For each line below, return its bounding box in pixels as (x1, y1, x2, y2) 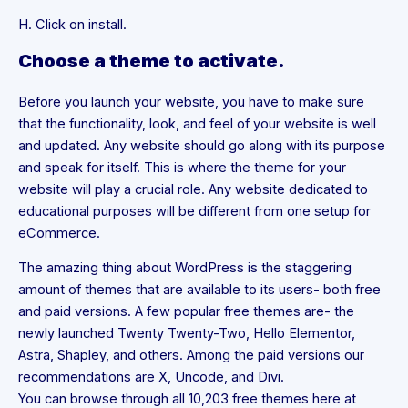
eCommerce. (18, 224, 100, 241)
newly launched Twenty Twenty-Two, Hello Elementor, (18, 325, 355, 342)
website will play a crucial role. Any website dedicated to (18, 180, 368, 198)
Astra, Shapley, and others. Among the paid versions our (18, 347, 364, 364)
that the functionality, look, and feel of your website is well (18, 115, 376, 132)
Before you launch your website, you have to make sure (18, 93, 364, 110)
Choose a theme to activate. (18, 49, 285, 72)
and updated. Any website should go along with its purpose (18, 137, 385, 154)
